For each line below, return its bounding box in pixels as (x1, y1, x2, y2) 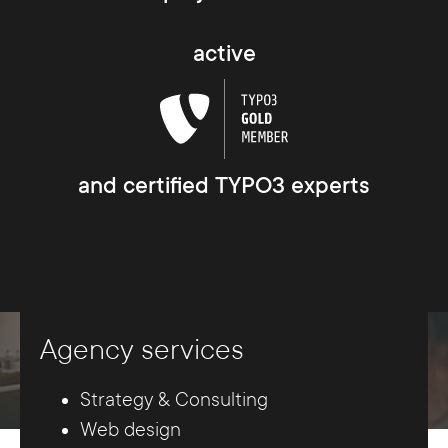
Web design (80, 419, 181, 442)
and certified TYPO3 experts (78, 171, 370, 198)
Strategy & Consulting (80, 389, 268, 412)
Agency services (40, 334, 244, 367)
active (192, 40, 256, 66)
